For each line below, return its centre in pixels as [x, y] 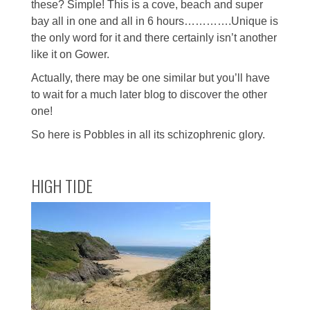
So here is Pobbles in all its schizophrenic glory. [148, 134]
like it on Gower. [70, 54]
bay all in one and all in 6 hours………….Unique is [155, 21]
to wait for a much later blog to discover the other [149, 94]
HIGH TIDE [62, 185]
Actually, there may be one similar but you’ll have [151, 77]
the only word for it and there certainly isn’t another [154, 37]
